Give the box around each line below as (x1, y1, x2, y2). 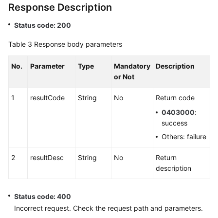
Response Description (8, 1, 112, 13)
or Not (114, 73, 134, 81)
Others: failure (162, 132, 206, 141)
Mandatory (114, 62, 150, 70)
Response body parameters (34, 40, 122, 48)
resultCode (30, 93, 65, 102)
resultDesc (30, 153, 64, 162)
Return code (156, 93, 195, 102)
